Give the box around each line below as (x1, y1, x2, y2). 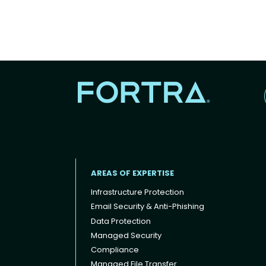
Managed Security (91, 229, 161, 241)
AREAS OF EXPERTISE (91, 167, 174, 179)
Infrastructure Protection (91, 186, 184, 198)
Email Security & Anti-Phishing (91, 201, 204, 213)
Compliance (91, 244, 139, 256)
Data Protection (91, 215, 151, 227)
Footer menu (78, 224, 127, 236)
